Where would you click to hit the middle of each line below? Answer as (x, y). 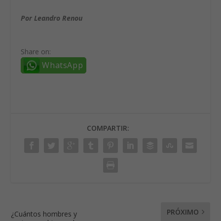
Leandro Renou (58, 18)
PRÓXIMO (183, 212)
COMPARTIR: (108, 128)
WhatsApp (63, 65)
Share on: (36, 52)
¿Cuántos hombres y (44, 214)
